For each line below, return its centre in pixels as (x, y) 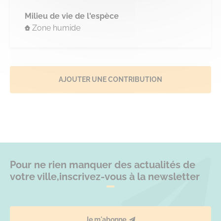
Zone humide (56, 28)
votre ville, (35, 176)
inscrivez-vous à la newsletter (129, 176)
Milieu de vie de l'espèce (72, 16)
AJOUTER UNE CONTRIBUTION (110, 80)
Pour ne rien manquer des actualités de (103, 165)
